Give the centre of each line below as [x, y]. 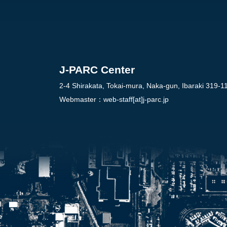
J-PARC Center [97, 70]
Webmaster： [81, 100]
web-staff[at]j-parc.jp [136, 100]
